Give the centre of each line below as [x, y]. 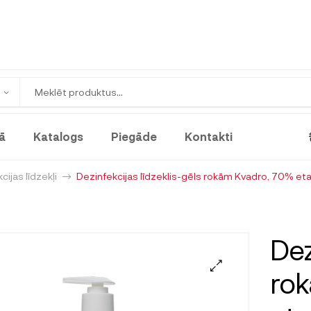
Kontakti [208, 136]
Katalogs [58, 136]
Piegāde [134, 136]
